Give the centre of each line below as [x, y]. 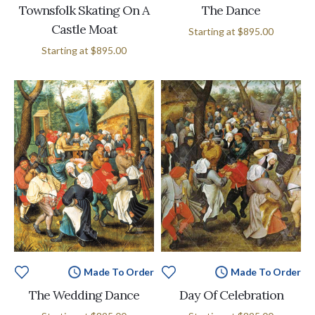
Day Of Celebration [231, 295]
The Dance [231, 11]
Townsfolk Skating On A [84, 11]
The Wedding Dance [84, 295]
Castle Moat [84, 30]
